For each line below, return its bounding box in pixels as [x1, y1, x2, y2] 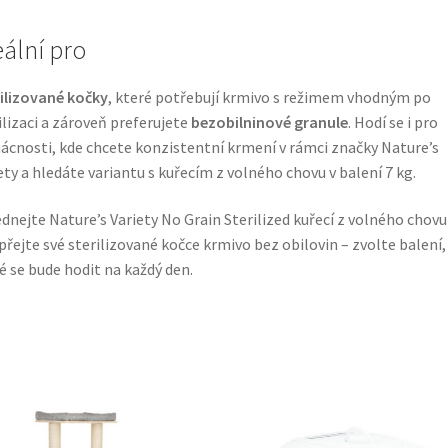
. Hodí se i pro [347, 111, 438, 132]
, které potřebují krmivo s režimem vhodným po [107, 86, 431, 107]
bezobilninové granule [190, 111, 348, 132]
